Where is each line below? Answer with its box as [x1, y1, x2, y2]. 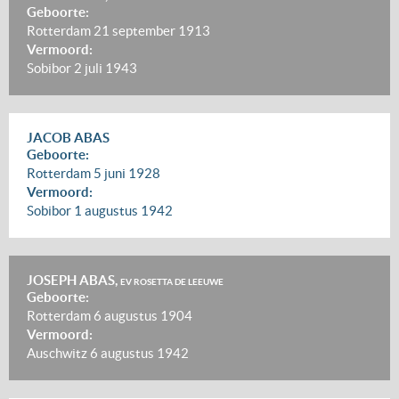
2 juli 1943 [74, 61, 137, 76]
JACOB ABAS [27, 130, 110, 145]
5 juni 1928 [94, 166, 160, 181]
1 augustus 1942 [74, 203, 173, 218]
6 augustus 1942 [90, 346, 189, 361]
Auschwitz [27, 346, 90, 361]
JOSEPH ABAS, [27, 273, 120, 288]
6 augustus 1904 [94, 308, 192, 323]
